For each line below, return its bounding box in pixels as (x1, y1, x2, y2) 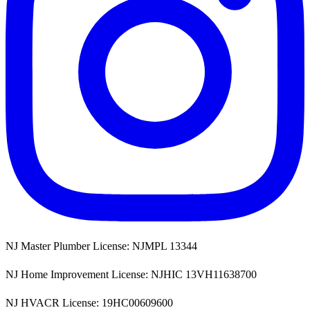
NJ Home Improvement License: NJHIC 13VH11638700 (6, 268, 257, 280)
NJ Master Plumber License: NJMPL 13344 (6, 239, 197, 252)
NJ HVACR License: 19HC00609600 (6, 296, 173, 309)
